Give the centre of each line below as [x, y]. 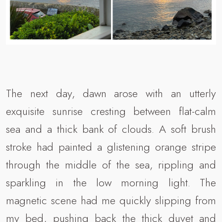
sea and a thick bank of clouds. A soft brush [111, 129]
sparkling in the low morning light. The [111, 183]
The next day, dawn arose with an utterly [111, 93]
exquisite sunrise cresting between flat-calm [111, 111]
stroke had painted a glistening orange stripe [111, 147]
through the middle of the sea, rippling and [111, 165]
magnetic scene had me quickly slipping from [111, 200]
